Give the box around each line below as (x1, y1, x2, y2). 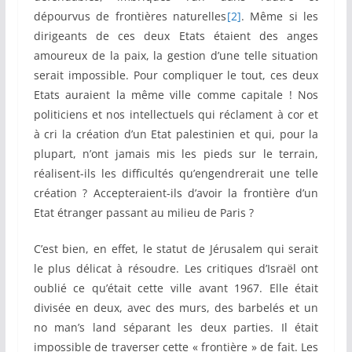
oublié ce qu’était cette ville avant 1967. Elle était (33, 280, 319, 296)
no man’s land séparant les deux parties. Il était (33, 320, 319, 335)
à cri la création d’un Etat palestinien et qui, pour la (33, 126, 319, 142)
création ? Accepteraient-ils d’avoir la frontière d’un (33, 185, 319, 201)
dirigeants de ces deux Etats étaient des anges (33, 28, 319, 44)
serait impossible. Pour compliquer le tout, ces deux (33, 68, 319, 83)
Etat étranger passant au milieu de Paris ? (33, 205, 254, 221)
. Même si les (240, 9, 319, 24)
